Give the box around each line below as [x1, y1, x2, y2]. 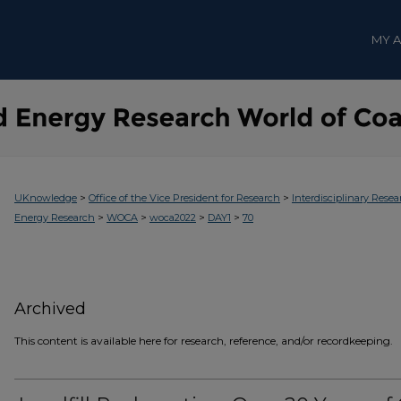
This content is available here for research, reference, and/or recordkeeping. [14, 334, 393, 347]
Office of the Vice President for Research [89, 192, 280, 204]
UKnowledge [14, 192, 77, 204]
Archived [14, 299, 86, 319]
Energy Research [14, 211, 95, 224]
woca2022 [149, 211, 196, 224]
